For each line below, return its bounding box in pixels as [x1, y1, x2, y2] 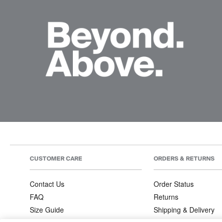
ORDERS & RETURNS [153, 153, 215, 164]
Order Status [153, 178, 194, 189]
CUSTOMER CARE [30, 153, 82, 164]
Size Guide [30, 204, 64, 215]
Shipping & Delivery [153, 204, 215, 215]
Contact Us [30, 178, 64, 189]
